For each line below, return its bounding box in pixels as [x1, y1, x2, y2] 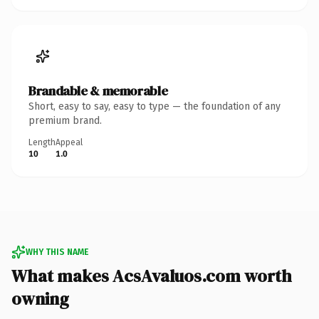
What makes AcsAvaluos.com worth [11, 263, 292, 288]
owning [11, 286, 69, 310]
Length [28, 137, 56, 147]
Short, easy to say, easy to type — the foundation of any [28, 100, 281, 113]
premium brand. [28, 114, 102, 127]
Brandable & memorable [28, 81, 168, 100]
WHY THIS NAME [26, 246, 88, 257]
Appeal [56, 137, 83, 147]
